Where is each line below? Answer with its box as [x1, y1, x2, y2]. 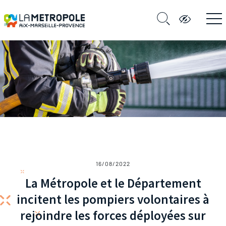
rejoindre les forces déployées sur [20, 207, 206, 223]
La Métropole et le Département [25, 175, 201, 191]
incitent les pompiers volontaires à [17, 191, 209, 207]
